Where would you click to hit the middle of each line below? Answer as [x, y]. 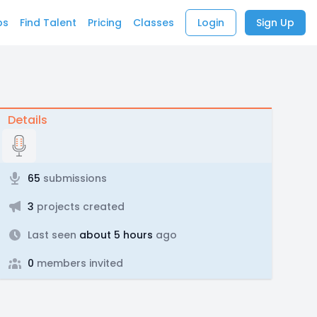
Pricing [105, 23]
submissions [73, 178]
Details [27, 120]
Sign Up [275, 23]
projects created [79, 207]
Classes [154, 23]
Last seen [52, 235]
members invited [78, 263]
